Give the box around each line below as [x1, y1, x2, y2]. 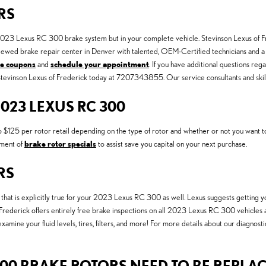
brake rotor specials [24, 139, 96, 149]
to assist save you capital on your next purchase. [96, 139, 247, 149]
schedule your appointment [50, 59, 149, 69]
